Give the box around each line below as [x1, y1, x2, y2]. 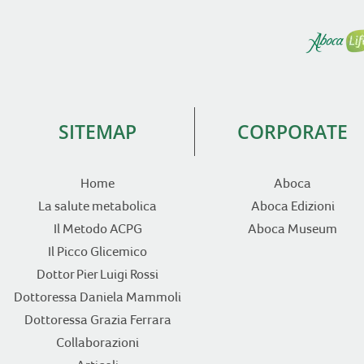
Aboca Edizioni [250, 198, 335, 214]
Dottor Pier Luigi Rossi [37, 266, 158, 283]
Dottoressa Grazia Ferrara [24, 312, 171, 328]
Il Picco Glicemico [48, 244, 147, 260]
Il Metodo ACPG [53, 221, 142, 237]
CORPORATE [236, 119, 348, 145]
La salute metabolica [38, 198, 157, 214]
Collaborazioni [56, 335, 139, 351]
